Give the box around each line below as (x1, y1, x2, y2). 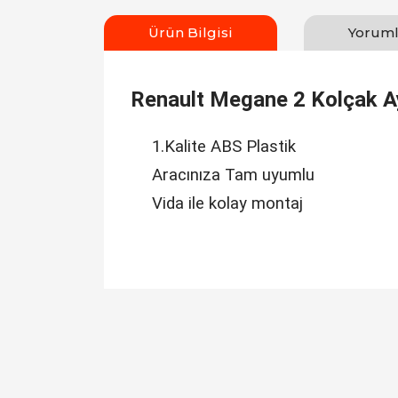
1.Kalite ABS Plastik (152, 137, 296, 156)
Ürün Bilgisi (148, 24, 233, 41)
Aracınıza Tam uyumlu (152, 165, 314, 185)
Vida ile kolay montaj (152, 194, 303, 213)
